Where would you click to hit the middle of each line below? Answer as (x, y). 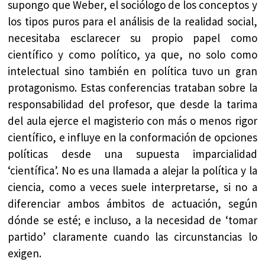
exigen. (25, 253)
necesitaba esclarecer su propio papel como (132, 38)
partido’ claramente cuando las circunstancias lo (132, 237)
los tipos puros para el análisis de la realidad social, (132, 22)
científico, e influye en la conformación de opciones (132, 138)
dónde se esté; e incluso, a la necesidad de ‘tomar (132, 220)
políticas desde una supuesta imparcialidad (132, 154)
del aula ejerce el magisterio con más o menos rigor (132, 121)
